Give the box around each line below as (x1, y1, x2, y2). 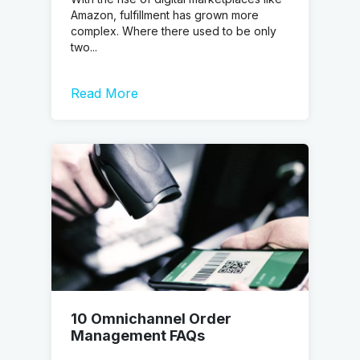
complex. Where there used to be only (71, 23, 276, 38)
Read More (71, 85, 138, 102)
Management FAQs (71, 326, 205, 344)
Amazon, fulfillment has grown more (71, 7, 259, 22)
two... (71, 39, 97, 54)
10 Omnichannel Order (71, 309, 231, 327)
